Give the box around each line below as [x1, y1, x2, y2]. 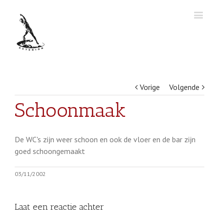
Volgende [169, 82, 199, 92]
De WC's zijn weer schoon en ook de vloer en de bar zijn [15, 134, 196, 144]
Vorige [140, 82, 160, 92]
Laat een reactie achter [15, 201, 104, 212]
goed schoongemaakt [15, 146, 85, 156]
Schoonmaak [15, 98, 126, 122]
